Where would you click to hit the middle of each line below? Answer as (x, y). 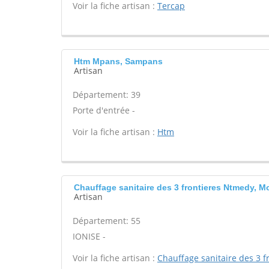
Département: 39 (107, 95)
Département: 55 (107, 221)
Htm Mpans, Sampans (118, 61)
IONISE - (89, 236)
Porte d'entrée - (104, 110)
